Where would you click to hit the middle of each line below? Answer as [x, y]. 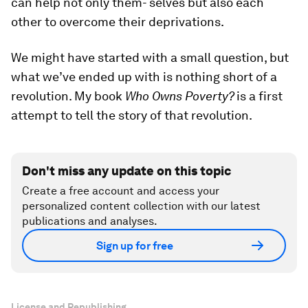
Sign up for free [135, 245]
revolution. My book [68, 96]
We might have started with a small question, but [150, 58]
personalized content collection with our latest [141, 206]
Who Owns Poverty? [181, 96]
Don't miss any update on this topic [126, 171]
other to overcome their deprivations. [118, 22]
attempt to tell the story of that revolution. [132, 115]
